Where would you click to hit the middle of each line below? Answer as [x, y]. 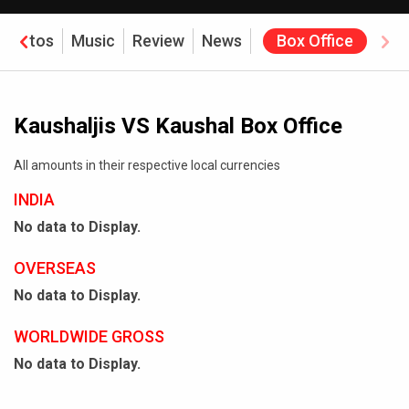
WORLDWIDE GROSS [89, 336]
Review [159, 41]
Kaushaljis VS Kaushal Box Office [178, 126]
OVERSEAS [55, 268]
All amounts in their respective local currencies [147, 165]
